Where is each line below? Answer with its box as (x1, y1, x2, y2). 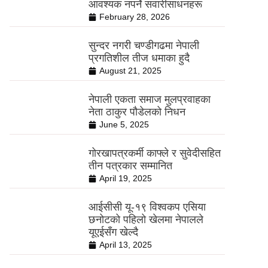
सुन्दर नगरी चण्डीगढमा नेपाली (88, 39, 199, 51)
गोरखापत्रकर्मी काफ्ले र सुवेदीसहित (88, 147, 221, 159)
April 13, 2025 (99, 240, 152, 249)
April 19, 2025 (99, 173, 152, 183)
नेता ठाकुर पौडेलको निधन (88, 106, 185, 118)
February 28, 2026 (99, 12, 170, 22)
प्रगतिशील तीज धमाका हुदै (88, 52, 190, 64)
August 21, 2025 (99, 66, 162, 75)
